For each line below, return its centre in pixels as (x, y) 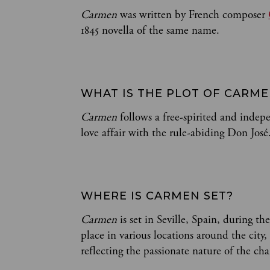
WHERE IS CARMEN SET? (157, 196)
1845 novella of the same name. (150, 31)
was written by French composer (194, 15)
